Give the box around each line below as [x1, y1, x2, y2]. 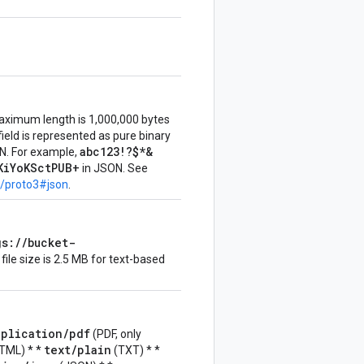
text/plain [44, 342, 111, 357]
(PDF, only [90, 327, 141, 340]
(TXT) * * [111, 344, 160, 357]
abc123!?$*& [80, 144, 153, 159]
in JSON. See [80, 162, 148, 175]
